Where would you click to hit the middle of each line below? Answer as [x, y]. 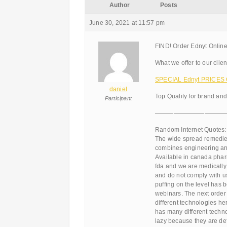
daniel [118, 89]
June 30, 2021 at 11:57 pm [127, 23]
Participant [118, 98]
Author [120, 5]
